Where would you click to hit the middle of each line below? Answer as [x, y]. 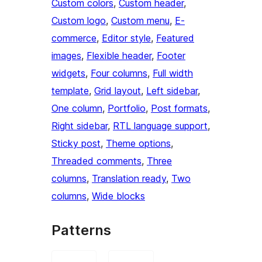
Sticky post [76, 144]
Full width [173, 73]
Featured [175, 38]
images [66, 56]
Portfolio [127, 108]
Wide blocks [118, 196]
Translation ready [129, 179]
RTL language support [160, 126]
